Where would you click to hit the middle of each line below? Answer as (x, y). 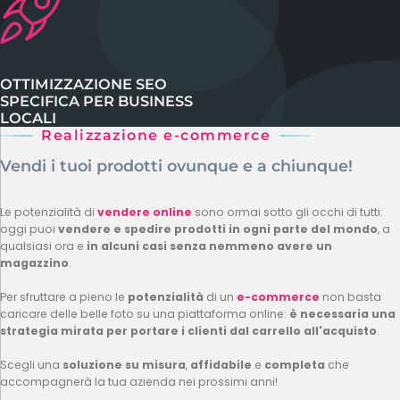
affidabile (221, 364)
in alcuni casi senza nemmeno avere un (209, 246)
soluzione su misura (123, 364)
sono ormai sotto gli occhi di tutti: (287, 212)
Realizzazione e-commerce (156, 136)
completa (295, 364)
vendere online (145, 212)
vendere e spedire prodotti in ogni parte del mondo (218, 229)
